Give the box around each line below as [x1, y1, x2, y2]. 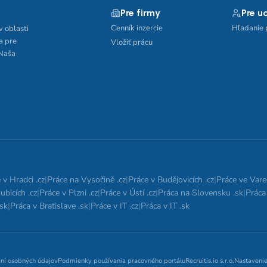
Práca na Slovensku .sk [158, 187, 243, 198]
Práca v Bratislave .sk [10, 200, 88, 212]
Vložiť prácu [111, 37, 153, 48]
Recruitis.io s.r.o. [185, 256, 235, 265]
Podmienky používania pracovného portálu [58, 256, 186, 265]
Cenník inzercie [111, 23, 163, 33]
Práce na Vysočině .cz [47, 174, 126, 185]
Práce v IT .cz [91, 200, 138, 212]
